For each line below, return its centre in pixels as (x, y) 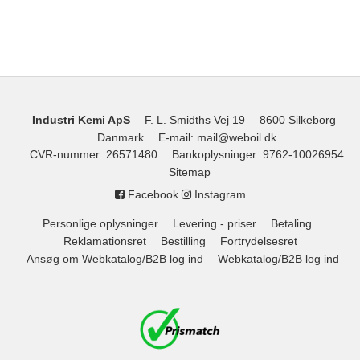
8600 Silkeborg (298, 119)
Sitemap (190, 172)
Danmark (121, 137)
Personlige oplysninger (100, 223)
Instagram (218, 195)
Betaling (291, 223)
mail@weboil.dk (237, 137)
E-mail (175, 137)
